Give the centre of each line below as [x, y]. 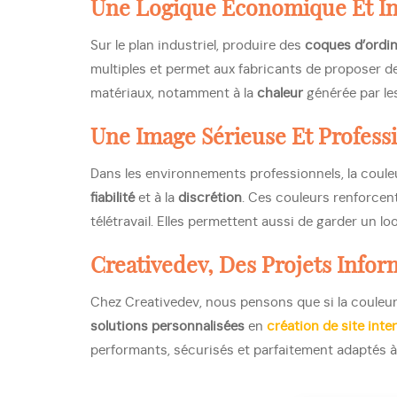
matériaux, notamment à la [174, 93]
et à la [156, 198]
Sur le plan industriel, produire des [198, 46]
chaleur [280, 93]
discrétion [210, 198]
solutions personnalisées [167, 327]
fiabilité [113, 198]
